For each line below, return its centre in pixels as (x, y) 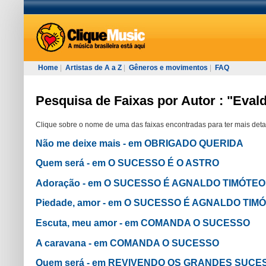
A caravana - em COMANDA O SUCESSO (127, 243)
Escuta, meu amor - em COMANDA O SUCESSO (143, 223)
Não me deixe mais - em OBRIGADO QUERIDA (140, 143)
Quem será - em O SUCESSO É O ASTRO (127, 163)
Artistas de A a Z (94, 68)
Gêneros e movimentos (168, 68)
